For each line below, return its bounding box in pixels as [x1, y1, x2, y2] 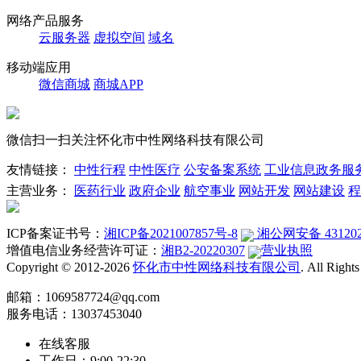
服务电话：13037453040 [6, 307, 142, 322]
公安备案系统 [184, 163, 261, 177]
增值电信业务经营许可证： [6, 243, 161, 258]
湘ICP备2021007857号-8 [104, 226, 238, 241]
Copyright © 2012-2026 [6, 260, 133, 275]
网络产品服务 [6, 14, 84, 28]
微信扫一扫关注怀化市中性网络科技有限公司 [6, 133, 264, 147]
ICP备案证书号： [6, 226, 104, 241]
